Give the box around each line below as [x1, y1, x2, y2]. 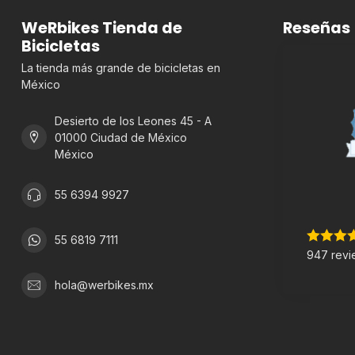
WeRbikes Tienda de [21, 16, 182, 39]
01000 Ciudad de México [55, 130, 187, 144]
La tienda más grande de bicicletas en [21, 60, 220, 74]
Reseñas [283, 16, 350, 39]
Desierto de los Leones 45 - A [55, 113, 212, 128]
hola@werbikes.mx [55, 278, 154, 292]
